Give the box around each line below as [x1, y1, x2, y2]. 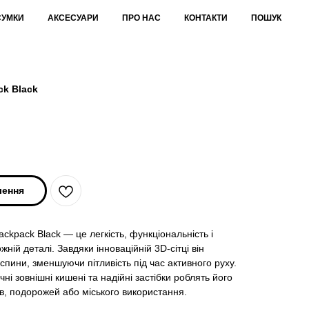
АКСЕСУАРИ [48, 13, 99, 23]
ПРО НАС [122, 13, 161, 23]
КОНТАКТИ [184, 13, 228, 23]
